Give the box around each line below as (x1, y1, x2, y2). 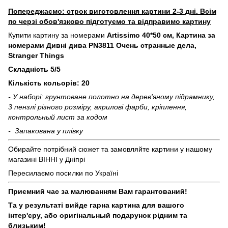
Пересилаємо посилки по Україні (8, 168, 118, 177)
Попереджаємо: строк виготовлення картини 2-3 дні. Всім (8, 7, 216, 15)
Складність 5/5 (8, 65, 61, 73)
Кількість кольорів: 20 (8, 78, 90, 87)
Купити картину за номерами (8, 31, 107, 39)
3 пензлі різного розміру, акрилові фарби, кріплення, (8, 102, 187, 111)
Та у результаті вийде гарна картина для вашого (8, 201, 184, 209)
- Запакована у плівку (8, 126, 83, 135)
